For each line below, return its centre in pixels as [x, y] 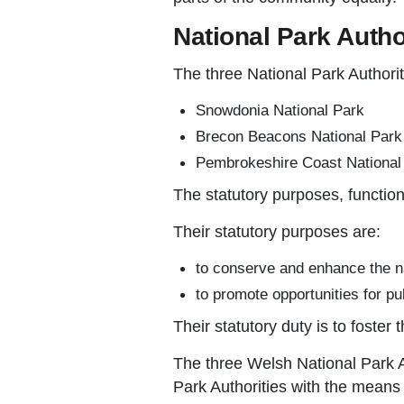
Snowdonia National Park [280, 110]
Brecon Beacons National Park [299, 136]
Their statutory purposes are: [277, 231]
